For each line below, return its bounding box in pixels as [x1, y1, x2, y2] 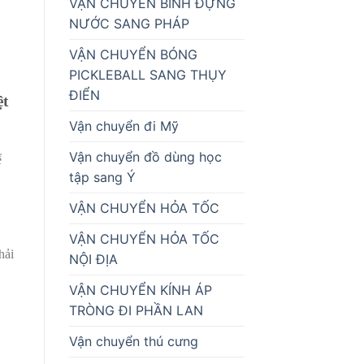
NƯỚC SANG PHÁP [68, 15, 189, 32]
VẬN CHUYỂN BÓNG [68, 45, 197, 63]
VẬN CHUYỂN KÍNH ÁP [68, 281, 212, 298]
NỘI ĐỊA [68, 250, 118, 267]
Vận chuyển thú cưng [68, 332, 198, 349]
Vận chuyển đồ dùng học [68, 148, 222, 165]
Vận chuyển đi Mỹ [68, 117, 179, 134]
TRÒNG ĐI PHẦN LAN [68, 301, 203, 318]
